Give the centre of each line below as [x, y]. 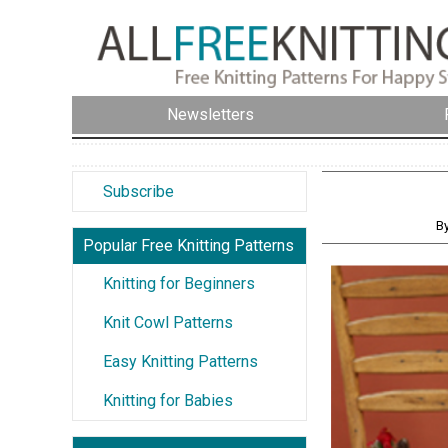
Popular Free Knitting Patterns [188, 245]
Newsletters [210, 115]
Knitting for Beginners [179, 283]
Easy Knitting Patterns [180, 361]
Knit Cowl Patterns [168, 322]
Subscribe [138, 191]
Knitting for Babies [168, 400]
